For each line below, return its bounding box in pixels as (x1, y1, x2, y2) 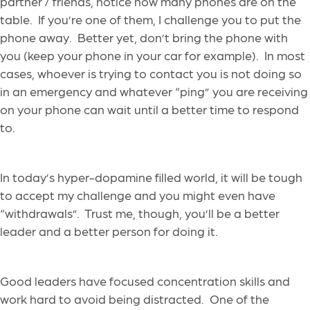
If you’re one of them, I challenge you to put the (38, 12, 301, 27)
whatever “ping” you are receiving (120, 84, 308, 99)
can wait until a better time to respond (81, 102, 299, 117)
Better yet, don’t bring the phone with (77, 30, 288, 45)
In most (264, 48, 305, 63)
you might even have (159, 188, 275, 203)
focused (109, 273, 154, 289)
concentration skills (154, 273, 268, 289)
